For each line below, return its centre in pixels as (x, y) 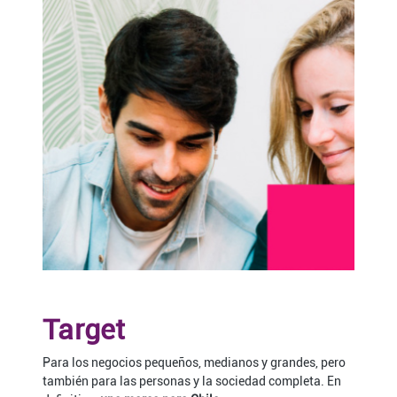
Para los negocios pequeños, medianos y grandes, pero (194, 363)
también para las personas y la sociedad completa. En (192, 381)
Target (84, 330)
